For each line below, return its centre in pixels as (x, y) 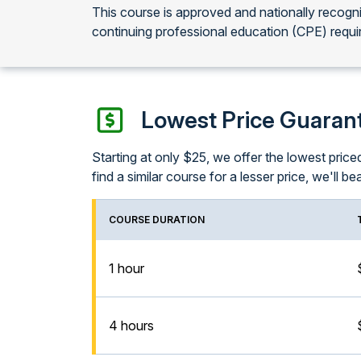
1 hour (127, 268)
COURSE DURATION (157, 220)
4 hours (131, 326)
